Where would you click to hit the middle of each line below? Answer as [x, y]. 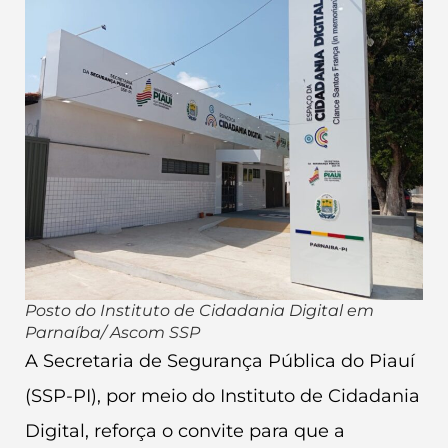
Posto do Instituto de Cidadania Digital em [199, 310]
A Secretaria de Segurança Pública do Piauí [220, 360]
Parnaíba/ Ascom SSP [112, 332]
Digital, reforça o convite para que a [185, 430]
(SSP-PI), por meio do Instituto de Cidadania [222, 395]
